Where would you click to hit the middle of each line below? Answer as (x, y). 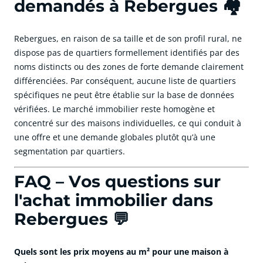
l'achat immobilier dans (114, 200)
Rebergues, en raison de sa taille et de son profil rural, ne (128, 39)
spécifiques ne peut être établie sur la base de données (124, 95)
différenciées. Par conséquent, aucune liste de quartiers (125, 81)
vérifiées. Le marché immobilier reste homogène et (114, 109)
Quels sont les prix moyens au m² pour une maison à (121, 252)
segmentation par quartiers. (70, 151)
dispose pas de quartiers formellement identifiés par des (127, 53)
